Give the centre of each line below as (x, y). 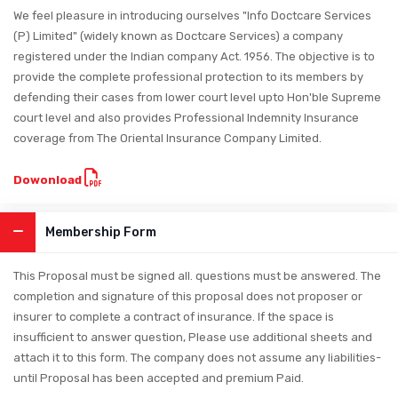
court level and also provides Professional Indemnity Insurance (186, 117)
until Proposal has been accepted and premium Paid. (159, 378)
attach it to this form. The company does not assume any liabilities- (197, 357)
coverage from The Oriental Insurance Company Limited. (167, 138)
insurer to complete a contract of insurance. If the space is (174, 316)
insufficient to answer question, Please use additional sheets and (193, 337)
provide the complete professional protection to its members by (188, 76)
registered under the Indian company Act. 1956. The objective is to (194, 56)
